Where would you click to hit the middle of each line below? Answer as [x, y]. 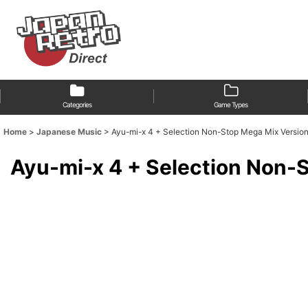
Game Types [231, 105]
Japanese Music [69, 132]
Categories [77, 105]
